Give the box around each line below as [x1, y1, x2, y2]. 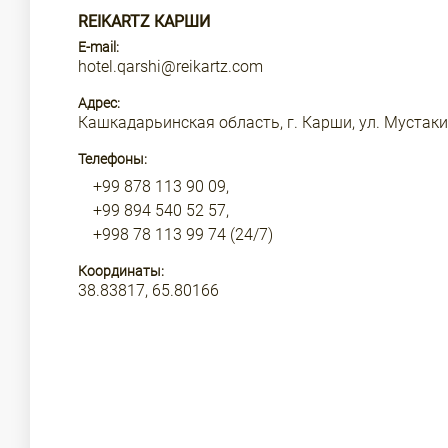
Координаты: [78, 263, 164, 279]
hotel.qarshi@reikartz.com [78, 57, 263, 76]
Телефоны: [78, 151, 147, 167]
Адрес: [78, 95, 120, 111]
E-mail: [78, 39, 119, 55]
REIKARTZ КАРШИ [78, 12, 210, 31]
